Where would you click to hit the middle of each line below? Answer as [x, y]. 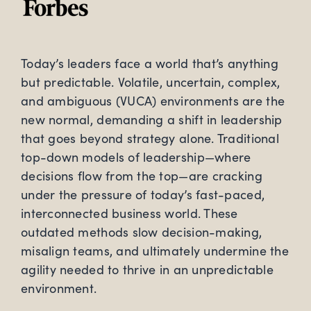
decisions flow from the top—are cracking [142, 176]
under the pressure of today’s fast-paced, [143, 195]
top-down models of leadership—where [136, 157]
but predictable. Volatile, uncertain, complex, [151, 82]
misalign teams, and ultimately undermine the [155, 251]
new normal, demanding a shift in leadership [152, 120]
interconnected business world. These [129, 213]
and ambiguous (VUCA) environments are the [153, 101]
